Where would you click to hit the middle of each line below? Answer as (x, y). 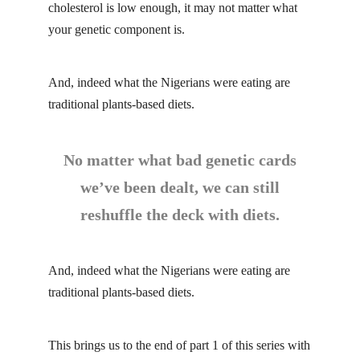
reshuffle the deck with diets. (180, 214)
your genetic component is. (117, 30)
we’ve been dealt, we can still (180, 187)
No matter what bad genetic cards (180, 160)
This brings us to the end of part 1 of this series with (179, 345)
